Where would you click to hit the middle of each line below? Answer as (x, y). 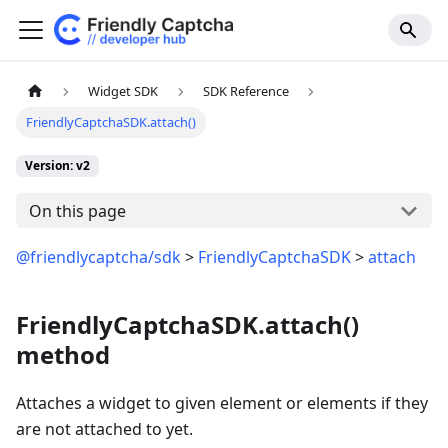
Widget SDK (123, 91)
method (63, 355)
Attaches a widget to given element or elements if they (222, 403)
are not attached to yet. (104, 429)
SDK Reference (245, 91)
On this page (77, 210)
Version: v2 (57, 166)
